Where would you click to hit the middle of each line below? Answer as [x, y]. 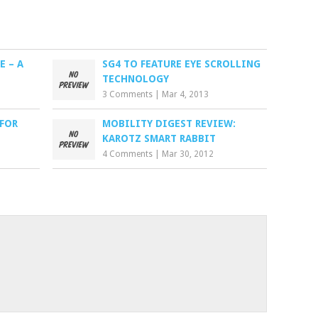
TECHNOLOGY [136, 78]
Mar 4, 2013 [186, 94]
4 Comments [128, 154]
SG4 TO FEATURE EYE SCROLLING [182, 64]
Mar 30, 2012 [188, 154]
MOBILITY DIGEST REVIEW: [169, 123]
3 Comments [128, 94]
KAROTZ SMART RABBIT [159, 138]
